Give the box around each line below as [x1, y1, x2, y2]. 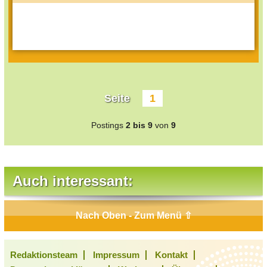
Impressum [93, 250, 139, 260]
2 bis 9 [126, 120, 153, 131]
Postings [91, 120, 126, 131]
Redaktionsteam [10, 250, 77, 260]
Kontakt [155, 250, 188, 260]
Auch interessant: [13, 173, 133, 190]
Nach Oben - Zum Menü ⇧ [75, 210, 192, 221]
